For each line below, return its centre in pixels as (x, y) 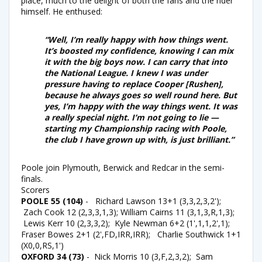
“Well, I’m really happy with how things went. (136, 39)
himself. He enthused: (62, 11)
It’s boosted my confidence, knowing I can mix (139, 50)
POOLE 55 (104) (53, 201)
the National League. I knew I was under (126, 73)
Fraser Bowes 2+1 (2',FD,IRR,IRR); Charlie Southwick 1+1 (131, 234)
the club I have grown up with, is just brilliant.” (139, 139)
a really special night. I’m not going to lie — (132, 117)
